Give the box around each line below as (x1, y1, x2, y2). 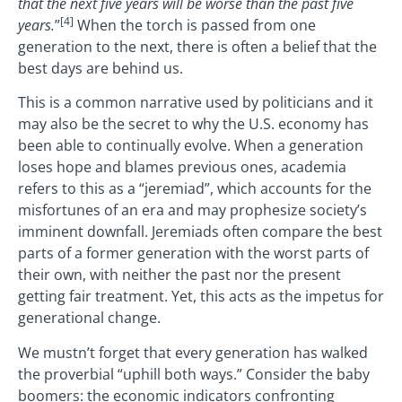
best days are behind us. (18, 57, 183, 78)
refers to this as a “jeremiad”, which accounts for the (18, 179, 371, 199)
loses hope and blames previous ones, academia (18, 157, 346, 178)
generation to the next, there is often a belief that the (18, 36, 377, 57)
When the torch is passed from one (74, 14, 316, 35)
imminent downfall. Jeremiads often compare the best (18, 222, 382, 242)
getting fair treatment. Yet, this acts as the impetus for (18, 286, 384, 307)
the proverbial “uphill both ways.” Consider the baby (18, 363, 370, 384)
